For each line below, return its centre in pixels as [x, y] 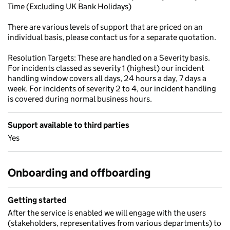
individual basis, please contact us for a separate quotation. [112, 37]
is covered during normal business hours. [80, 99]
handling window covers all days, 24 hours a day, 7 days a [107, 78]
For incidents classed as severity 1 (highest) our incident [106, 68]
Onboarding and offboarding [79, 173]
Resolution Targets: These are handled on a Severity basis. [109, 58]
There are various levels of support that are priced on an [105, 27]
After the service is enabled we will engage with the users [107, 213]
